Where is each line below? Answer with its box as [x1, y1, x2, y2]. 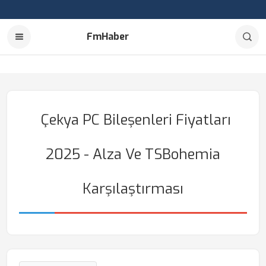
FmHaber [87, 30, 129, 43]
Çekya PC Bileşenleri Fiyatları [41, 110, 231, 129]
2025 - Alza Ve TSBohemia [46, 145, 220, 164]
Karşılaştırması [83, 179, 183, 198]
